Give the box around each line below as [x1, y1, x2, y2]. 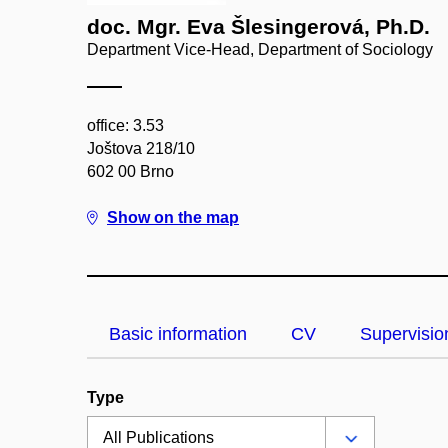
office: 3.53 [87, 117, 164, 134]
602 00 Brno [87, 163, 174, 180]
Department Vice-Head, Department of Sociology [87, 41, 433, 58]
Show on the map [107, 209, 239, 226]
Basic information [109, 324, 247, 344]
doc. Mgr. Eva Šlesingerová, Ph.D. [87, 15, 430, 38]
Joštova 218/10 [87, 140, 195, 157]
